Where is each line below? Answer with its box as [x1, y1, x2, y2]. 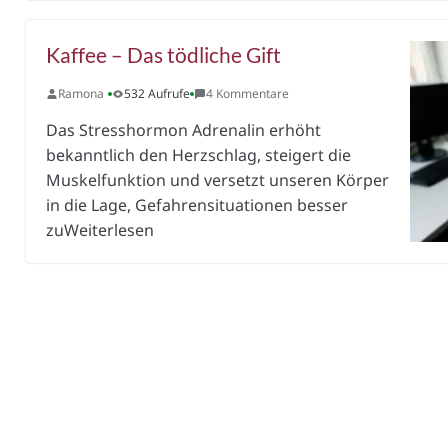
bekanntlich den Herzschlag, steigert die [46, 144, 352, 166]
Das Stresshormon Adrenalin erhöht [46, 119, 322, 141]
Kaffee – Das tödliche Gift [46, 42, 282, 67]
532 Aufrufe [124, 85, 191, 102]
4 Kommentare [206, 85, 290, 102]
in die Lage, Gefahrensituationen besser [46, 194, 349, 216]
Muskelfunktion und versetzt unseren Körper [46, 169, 390, 191]
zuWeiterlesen [46, 219, 155, 241]
